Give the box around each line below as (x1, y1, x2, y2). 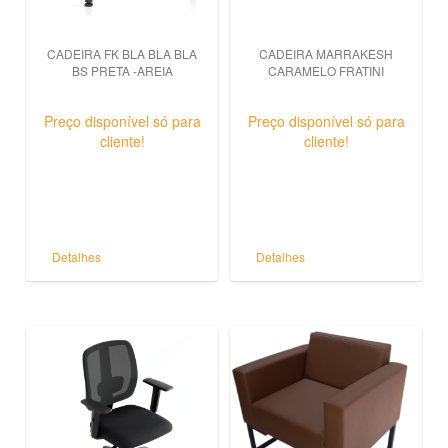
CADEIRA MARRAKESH (259, 45, 393, 62)
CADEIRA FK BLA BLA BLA (47, 45, 197, 62)
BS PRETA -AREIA (71, 62, 173, 79)
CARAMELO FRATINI (268, 62, 384, 79)
